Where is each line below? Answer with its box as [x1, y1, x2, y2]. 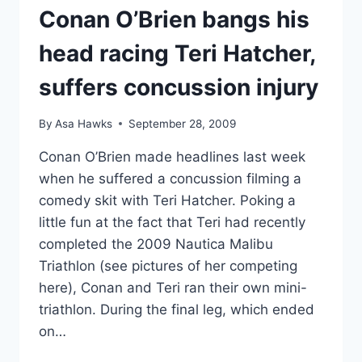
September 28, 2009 [128, 116, 237, 130]
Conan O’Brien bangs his [39, 6, 309, 34]
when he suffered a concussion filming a [39, 170, 301, 187]
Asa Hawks [55, 116, 113, 130]
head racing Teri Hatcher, [39, 40, 315, 68]
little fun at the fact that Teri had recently [39, 213, 305, 230]
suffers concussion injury [39, 74, 318, 102]
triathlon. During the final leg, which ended [39, 301, 314, 318]
